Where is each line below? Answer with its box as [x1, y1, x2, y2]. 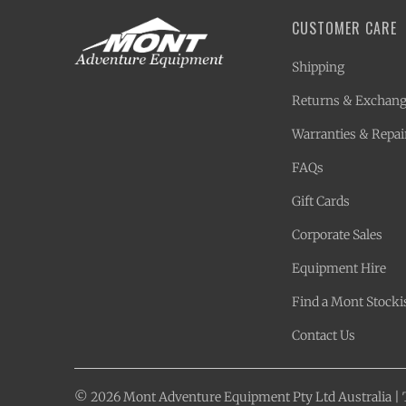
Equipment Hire [292, 259, 386, 276]
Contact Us [292, 326, 355, 343]
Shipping [292, 58, 344, 75]
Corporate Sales [292, 226, 382, 243]
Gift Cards [292, 192, 350, 209]
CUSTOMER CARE [292, 16, 397, 39]
